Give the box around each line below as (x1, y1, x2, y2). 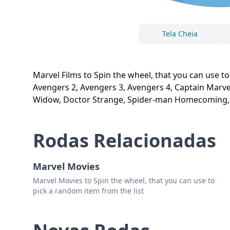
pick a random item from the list (33, 186, 144, 196)
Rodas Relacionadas (33, 128, 216, 154)
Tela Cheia (162, 29, 198, 39)
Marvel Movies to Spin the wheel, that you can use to (33, 176, 215, 186)
